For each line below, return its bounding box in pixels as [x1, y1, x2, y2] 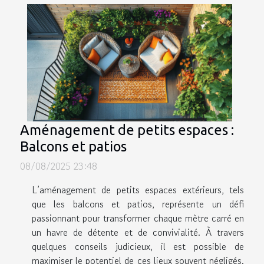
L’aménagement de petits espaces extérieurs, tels [32, 183, 244, 197]
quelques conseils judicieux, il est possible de [32, 239, 244, 254]
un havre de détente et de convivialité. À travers [32, 225, 244, 240]
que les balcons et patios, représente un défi [32, 197, 244, 212]
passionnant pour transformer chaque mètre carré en [32, 211, 244, 226]
